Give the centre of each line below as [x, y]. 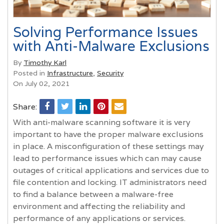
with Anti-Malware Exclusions [111, 46]
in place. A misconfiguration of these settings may [108, 146]
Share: [25, 106]
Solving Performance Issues [105, 32]
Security [110, 73]
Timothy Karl [45, 62]
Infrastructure [70, 73]
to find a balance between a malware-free [93, 194]
